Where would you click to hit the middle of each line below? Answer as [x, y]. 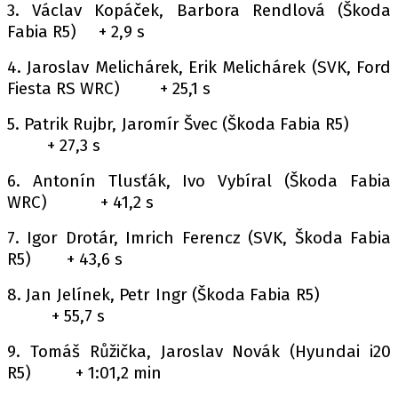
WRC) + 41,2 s [80, 202]
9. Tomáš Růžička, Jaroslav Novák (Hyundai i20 [199, 351]
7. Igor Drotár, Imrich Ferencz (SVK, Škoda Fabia [199, 238]
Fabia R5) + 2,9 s [76, 32]
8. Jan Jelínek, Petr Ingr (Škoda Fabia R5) [199, 295]
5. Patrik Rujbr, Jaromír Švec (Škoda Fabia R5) [199, 124]
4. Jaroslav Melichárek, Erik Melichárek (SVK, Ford [199, 67]
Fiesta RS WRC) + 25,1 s [109, 88]
